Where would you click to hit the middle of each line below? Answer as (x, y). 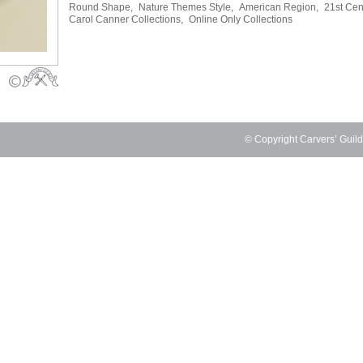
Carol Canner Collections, (126, 19)
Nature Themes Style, (186, 7)
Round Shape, (101, 7)
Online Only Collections (241, 19)
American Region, (279, 7)
